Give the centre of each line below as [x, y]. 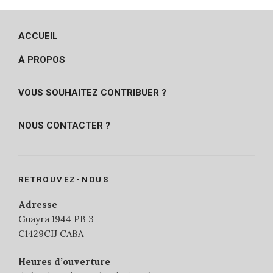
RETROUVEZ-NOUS [64, 180]
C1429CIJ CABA [51, 233]
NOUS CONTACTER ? [64, 125]
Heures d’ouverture [64, 262]
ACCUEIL [38, 36]
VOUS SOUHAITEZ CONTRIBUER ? [92, 92]
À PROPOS [42, 59]
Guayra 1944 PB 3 [56, 219]
